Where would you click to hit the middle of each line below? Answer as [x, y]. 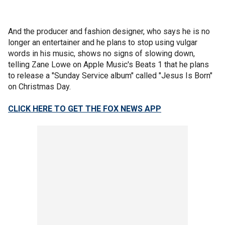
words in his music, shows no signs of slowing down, [101, 53]
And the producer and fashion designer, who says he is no [109, 31]
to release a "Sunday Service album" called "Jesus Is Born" [110, 75]
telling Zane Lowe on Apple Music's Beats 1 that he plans [108, 64]
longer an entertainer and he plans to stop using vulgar [103, 42]
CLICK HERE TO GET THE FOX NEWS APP [85, 108]
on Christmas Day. [39, 86]
